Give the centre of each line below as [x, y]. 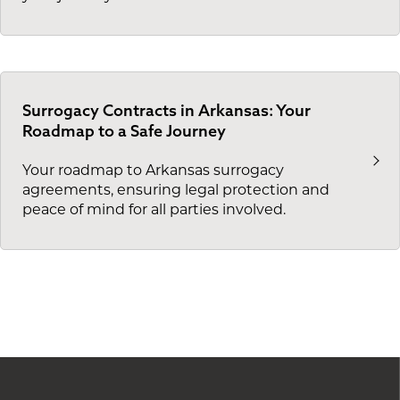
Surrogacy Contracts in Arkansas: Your [167, 110]
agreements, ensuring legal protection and [176, 192]
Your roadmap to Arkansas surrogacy [153, 172]
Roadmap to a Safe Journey [124, 130]
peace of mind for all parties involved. [154, 211]
